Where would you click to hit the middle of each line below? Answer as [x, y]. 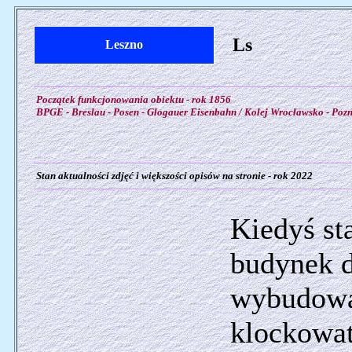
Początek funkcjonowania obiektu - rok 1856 [132, 99]
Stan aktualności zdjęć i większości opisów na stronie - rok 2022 [173, 176]
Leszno [124, 44]
